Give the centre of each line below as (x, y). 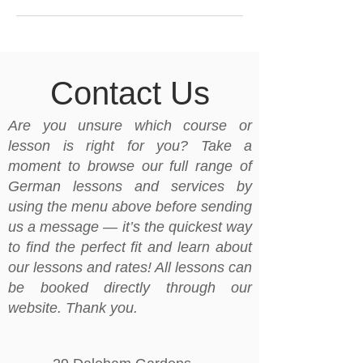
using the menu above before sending (130, 207)
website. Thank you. (73, 308)
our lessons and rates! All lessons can (130, 267)
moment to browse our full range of (130, 166)
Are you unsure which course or (130, 126)
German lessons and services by (130, 186)
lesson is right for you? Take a (130, 146)
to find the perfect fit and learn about (130, 247)
